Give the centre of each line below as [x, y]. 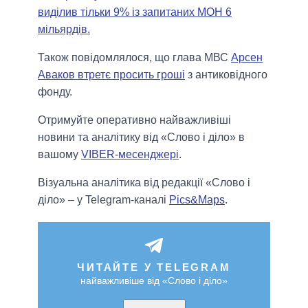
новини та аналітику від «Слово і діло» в [141, 137]
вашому [59, 155]
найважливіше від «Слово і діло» [154, 281]
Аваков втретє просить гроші [111, 75]
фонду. [55, 92]
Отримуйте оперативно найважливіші [134, 120]
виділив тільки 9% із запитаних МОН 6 [135, 12]
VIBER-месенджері [130, 155]
